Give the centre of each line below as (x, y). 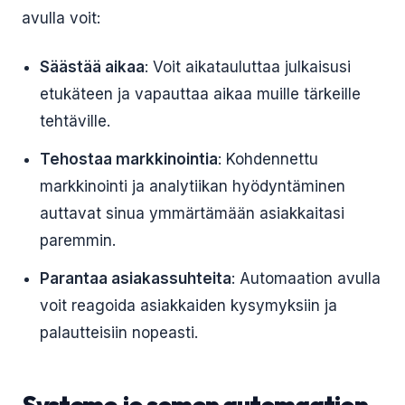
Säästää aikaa (92, 67)
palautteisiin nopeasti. (119, 333)
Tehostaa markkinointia (129, 159)
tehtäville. (75, 121)
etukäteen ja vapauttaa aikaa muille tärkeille (200, 94)
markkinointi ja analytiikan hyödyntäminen (193, 186)
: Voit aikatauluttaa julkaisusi (248, 67)
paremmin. (78, 240)
